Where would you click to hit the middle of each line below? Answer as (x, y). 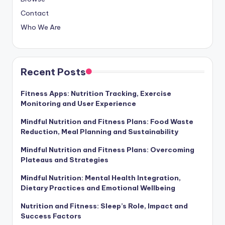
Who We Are (41, 27)
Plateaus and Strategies (65, 160)
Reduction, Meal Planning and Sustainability (99, 132)
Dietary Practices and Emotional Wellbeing (98, 188)
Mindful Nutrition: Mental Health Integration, (101, 178)
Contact (35, 13)
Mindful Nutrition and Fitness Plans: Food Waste (107, 122)
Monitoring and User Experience (78, 104)
